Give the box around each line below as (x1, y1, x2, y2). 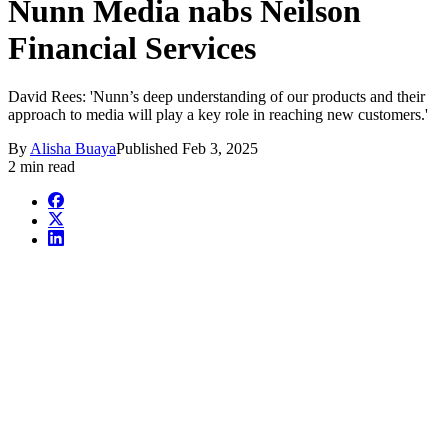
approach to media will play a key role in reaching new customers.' (8, 106, 428, 124)
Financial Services (8, 29, 256, 66)
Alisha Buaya (30, 140, 116, 158)
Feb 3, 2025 (182, 140, 258, 158)
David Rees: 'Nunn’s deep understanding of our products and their (8, 88, 425, 106)
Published (116, 140, 182, 158)
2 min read (8, 158, 75, 176)
